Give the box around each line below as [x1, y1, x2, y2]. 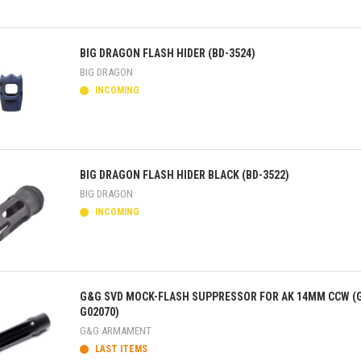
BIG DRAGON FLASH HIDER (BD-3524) [80, 47, 255, 60]
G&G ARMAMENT [80, 325, 151, 337]
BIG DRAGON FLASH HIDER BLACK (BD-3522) [80, 168, 289, 181]
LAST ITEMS [93, 343, 147, 355]
